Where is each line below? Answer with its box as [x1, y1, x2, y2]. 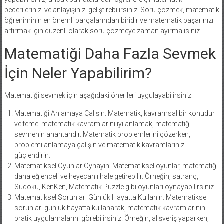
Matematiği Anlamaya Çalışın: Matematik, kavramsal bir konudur [14, 109, 215, 117]
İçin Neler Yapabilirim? [4, 64, 152, 82]
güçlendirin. [14, 151, 50, 159]
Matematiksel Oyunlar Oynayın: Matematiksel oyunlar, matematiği [14, 161, 218, 170]
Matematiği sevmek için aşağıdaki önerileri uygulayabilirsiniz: [4, 91, 193, 99]
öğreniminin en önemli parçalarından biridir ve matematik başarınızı [4, 16, 213, 24]
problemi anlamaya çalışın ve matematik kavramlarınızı [14, 140, 186, 149]
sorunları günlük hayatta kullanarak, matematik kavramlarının [14, 203, 205, 212]
